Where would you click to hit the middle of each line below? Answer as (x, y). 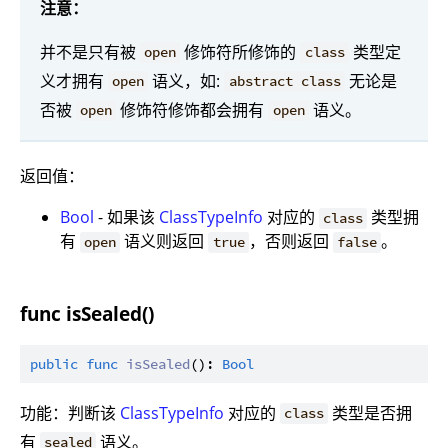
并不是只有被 (90, 51)
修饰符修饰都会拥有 (192, 109)
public (54, 363)
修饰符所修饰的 (240, 51)
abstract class (284, 81)
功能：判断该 (70, 412)
